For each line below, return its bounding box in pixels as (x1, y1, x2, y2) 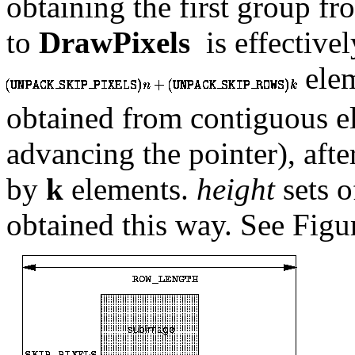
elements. (63, 171, 197, 206)
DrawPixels (39, 25, 190, 60)
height (197, 171, 275, 206)
